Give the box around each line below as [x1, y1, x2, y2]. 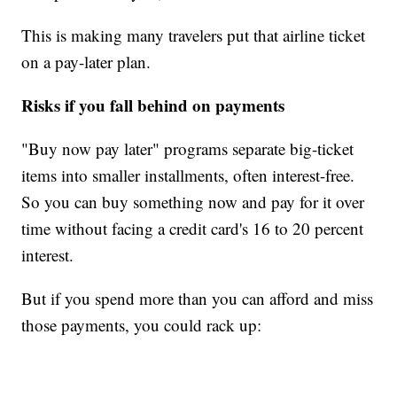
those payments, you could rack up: [21, 313, 262, 336]
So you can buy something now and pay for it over [21, 190, 365, 213]
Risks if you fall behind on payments [21, 92, 285, 117]
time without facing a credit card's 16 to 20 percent [21, 216, 364, 239]
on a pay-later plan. [21, 50, 152, 73]
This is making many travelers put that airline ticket [21, 23, 366, 46]
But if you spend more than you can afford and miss [21, 286, 374, 309]
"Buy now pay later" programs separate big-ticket [21, 136, 354, 160]
